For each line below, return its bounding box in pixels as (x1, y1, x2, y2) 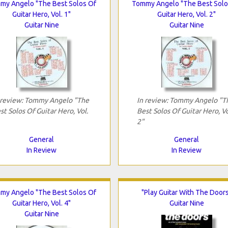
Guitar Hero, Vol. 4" (12, 198, 71, 207)
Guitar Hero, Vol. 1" (12, 10, 71, 18)
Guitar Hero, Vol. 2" (157, 10, 216, 18)
